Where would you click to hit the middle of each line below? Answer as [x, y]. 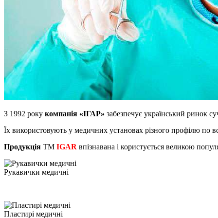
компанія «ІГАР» [75, 113]
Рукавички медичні [36, 172]
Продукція [22, 146]
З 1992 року [24, 113]
